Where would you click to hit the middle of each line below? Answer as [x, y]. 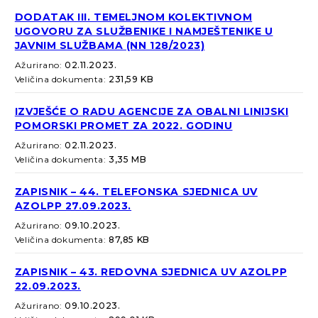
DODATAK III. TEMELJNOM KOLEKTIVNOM [133, 17]
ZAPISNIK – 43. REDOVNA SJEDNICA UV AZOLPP [151, 272]
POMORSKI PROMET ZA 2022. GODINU [124, 126]
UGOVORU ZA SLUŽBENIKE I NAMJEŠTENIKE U [144, 32]
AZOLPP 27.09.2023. [73, 206]
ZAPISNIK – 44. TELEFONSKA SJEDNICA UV [136, 192]
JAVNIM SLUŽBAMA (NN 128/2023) [110, 46]
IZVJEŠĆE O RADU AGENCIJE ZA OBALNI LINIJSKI [152, 112]
